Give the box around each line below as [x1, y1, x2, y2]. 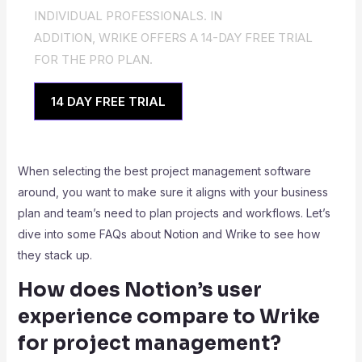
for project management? [17, 331, 281, 356]
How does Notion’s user [17, 278, 262, 302]
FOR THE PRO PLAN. [33, 52, 153, 67]
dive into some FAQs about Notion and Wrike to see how [17, 227, 320, 241]
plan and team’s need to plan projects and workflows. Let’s [17, 206, 330, 220]
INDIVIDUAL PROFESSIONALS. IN [33, 8, 222, 23]
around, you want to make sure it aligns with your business [17, 185, 328, 199]
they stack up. [17, 248, 92, 262]
